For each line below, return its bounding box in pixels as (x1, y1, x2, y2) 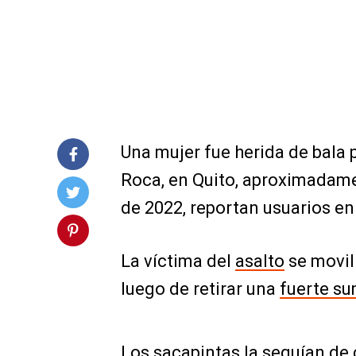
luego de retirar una (121, 279, 280, 299)
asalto (235, 251, 284, 271)
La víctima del (121, 251, 235, 271)
